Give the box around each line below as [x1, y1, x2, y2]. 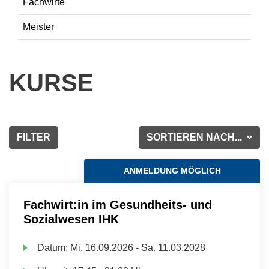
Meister [23, 22, 54, 32]
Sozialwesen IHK [23, 213, 119, 226]
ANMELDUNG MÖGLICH [123, 166, 221, 175]
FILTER [17, 132, 50, 142]
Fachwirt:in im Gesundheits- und [23, 198, 212, 211]
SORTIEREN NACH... [147, 132, 245, 142]
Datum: [37, 243, 71, 253]
